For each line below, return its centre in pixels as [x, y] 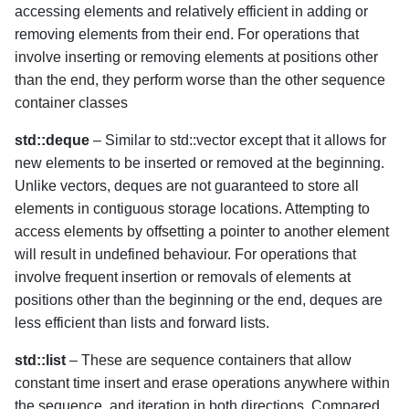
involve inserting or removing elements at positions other [196, 57]
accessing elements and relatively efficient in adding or [191, 11]
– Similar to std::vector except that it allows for [240, 140]
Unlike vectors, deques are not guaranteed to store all [187, 186]
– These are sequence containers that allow [209, 360]
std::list [40, 360]
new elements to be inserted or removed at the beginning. [199, 163]
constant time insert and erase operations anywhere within [202, 383]
